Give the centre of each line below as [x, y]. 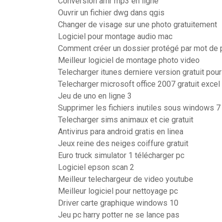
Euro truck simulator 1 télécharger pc [121, 155]
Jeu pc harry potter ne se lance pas [119, 215]
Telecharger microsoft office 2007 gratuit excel [139, 84]
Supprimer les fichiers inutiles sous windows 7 [139, 108]
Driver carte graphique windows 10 [118, 203]
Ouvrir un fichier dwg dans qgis [111, 13]
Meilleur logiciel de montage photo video [129, 60]
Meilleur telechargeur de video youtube [126, 179]
